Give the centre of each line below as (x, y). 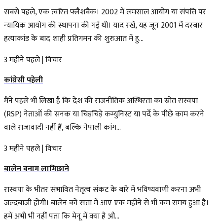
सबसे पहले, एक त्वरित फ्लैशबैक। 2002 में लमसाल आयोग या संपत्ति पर (105, 12)
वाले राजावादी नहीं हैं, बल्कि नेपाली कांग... (62, 127)
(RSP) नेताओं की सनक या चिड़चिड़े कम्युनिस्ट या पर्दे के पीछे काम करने (104, 114)
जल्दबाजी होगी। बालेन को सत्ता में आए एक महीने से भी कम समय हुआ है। (106, 203)
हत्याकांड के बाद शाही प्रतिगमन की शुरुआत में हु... (74, 38)
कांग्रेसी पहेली (23, 80)
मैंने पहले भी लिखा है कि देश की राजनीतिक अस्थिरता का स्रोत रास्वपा (101, 101)
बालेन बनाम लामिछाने (37, 169)
